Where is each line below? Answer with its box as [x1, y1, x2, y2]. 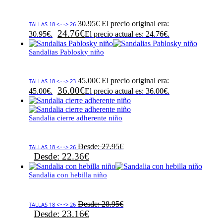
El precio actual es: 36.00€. [85, 86, 169, 95]
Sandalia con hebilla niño [29, 171, 107, 179]
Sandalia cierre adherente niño [29, 113, 122, 122]
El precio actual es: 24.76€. [85, 29, 169, 38]
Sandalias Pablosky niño [29, 48, 104, 56]
